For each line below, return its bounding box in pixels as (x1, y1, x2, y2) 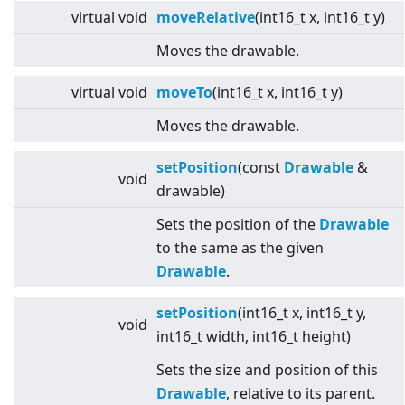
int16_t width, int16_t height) (156, 326, 351, 347)
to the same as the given (156, 238, 324, 259)
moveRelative (156, 7, 255, 28)
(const (238, 157, 284, 178)
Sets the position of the (156, 214, 319, 235)
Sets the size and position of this (156, 360, 378, 381)
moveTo (156, 82, 212, 103)
